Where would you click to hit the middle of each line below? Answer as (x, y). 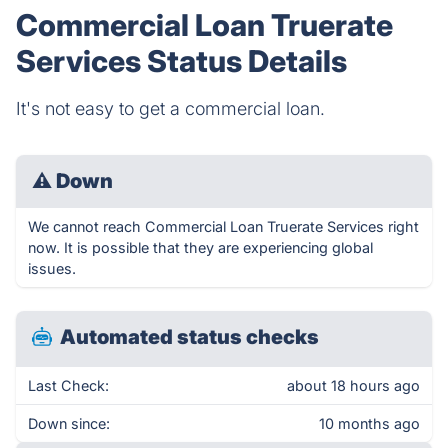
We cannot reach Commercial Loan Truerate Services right (223, 226)
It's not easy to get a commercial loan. (170, 108)
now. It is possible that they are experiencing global (200, 247)
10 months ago (369, 423)
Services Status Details (181, 61)
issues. (52, 268)
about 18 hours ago (353, 385)
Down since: (69, 423)
